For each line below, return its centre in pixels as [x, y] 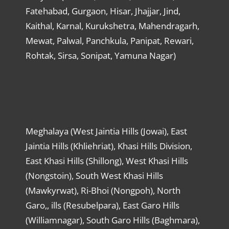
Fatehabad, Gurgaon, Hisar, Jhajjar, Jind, [103, 11]
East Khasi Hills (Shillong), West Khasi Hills [107, 161]
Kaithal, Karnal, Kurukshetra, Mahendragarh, [112, 26]
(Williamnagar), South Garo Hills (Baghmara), [112, 220]
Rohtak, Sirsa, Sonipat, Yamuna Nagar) [100, 56]
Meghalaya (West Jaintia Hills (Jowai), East [106, 131]
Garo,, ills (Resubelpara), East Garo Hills [102, 205]
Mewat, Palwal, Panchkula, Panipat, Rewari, [109, 41]
